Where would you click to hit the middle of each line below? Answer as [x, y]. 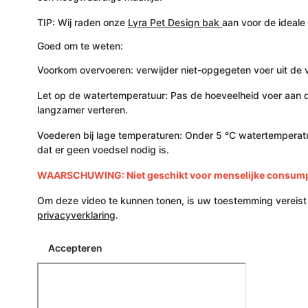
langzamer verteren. [82, 109]
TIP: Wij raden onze [82, 22]
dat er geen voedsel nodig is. [103, 149]
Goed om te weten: [80, 45]
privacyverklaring [76, 214]
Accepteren [75, 247]
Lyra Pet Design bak [175, 22]
